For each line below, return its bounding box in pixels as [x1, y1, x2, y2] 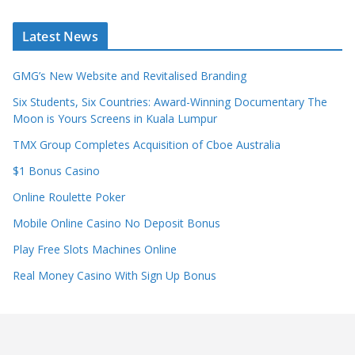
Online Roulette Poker [13, 189, 125, 204]
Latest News [22, 27, 98, 45]
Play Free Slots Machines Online [13, 241, 177, 257]
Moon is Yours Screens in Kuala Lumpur [13, 110, 217, 126]
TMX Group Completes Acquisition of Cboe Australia [13, 136, 281, 152]
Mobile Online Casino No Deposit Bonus [13, 215, 220, 231]
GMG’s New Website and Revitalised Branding [13, 67, 246, 83]
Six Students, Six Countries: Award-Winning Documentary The [13, 94, 327, 109]
